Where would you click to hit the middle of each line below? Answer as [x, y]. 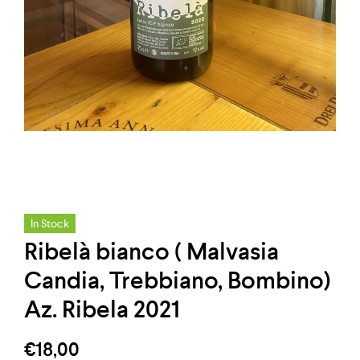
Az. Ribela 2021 [102, 309]
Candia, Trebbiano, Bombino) [178, 280]
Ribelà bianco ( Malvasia [151, 252]
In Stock [50, 224]
